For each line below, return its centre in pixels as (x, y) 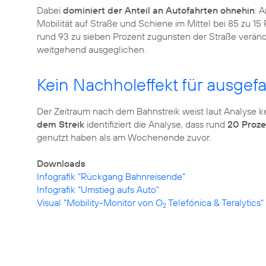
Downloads (61, 163)
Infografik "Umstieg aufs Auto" (98, 189)
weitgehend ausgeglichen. (91, 49)
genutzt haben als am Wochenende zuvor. (124, 137)
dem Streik (61, 124)
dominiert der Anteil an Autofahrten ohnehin (159, 10)
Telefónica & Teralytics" (215, 202)
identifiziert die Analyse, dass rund (156, 124)
